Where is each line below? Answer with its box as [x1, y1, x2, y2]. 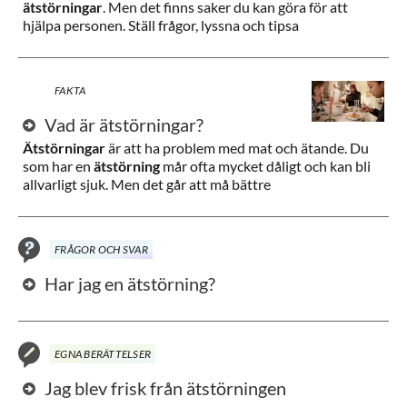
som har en [23, 157, 94, 174]
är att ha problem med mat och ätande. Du [105, 139, 369, 156]
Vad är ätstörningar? [45, 114, 203, 135]
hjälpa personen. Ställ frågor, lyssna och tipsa [23, 16, 299, 34]
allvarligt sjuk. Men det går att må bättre [23, 175, 271, 193]
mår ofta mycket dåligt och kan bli [160, 157, 371, 174]
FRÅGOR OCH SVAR [55, 243, 148, 256]
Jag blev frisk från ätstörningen [45, 377, 286, 399]
